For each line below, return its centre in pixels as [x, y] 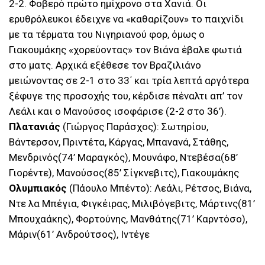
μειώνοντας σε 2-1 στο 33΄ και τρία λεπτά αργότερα [129, 81]
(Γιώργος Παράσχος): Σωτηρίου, [134, 127]
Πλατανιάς [35, 127]
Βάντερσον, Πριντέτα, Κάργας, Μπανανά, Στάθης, [119, 142]
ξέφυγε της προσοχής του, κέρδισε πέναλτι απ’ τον [126, 96]
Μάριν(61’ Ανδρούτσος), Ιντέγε [79, 235]
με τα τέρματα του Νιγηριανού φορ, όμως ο [107, 35]
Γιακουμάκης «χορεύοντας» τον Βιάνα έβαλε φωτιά [125, 50]
